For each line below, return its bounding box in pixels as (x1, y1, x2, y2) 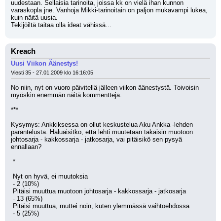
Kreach (11, 47, 36, 55)
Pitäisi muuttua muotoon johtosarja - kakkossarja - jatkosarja (13, 187, 186, 195)
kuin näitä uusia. (11, 14, 58, 21)
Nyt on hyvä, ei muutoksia (13, 173, 88, 180)
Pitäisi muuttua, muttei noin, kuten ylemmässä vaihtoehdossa (13, 202, 189, 210)
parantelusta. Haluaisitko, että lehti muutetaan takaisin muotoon (11, 128, 193, 136)
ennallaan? (11, 143, 41, 150)
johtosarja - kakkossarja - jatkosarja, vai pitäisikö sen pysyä (11, 136, 182, 143)
